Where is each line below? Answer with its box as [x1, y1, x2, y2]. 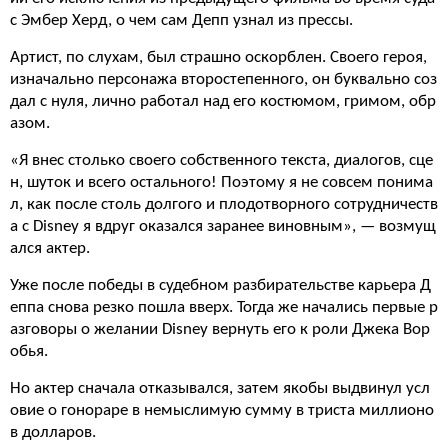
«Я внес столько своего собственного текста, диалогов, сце [10, 152, 433, 169]
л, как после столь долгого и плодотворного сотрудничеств [10, 196, 438, 213]
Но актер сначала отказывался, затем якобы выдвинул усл [10, 380, 430, 397]
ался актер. [10, 240, 90, 257]
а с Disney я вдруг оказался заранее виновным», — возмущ [10, 218, 436, 235]
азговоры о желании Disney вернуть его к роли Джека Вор [10, 321, 430, 338]
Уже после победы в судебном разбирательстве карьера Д [10, 277, 431, 294]
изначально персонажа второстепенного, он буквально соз [10, 71, 437, 88]
